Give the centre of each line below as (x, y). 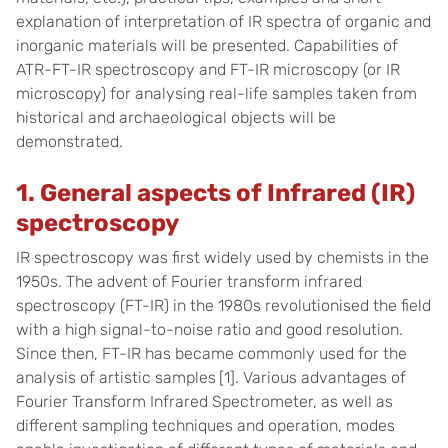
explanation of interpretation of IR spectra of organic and (223, 21)
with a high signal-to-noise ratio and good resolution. (209, 329)
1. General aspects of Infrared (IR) (215, 193)
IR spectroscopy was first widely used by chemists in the (222, 257)
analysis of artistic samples (116, 377)
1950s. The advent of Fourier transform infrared (189, 281)
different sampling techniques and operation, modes (205, 425)
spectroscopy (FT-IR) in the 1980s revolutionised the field (223, 305)
